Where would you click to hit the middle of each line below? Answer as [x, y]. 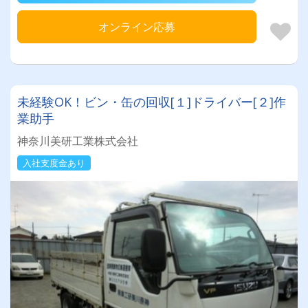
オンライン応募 [137, 26]
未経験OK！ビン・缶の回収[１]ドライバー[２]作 [152, 101]
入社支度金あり [54, 163]
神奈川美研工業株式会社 [78, 141]
